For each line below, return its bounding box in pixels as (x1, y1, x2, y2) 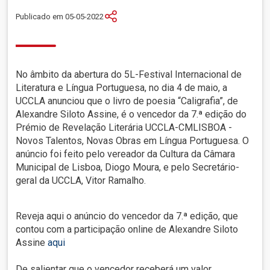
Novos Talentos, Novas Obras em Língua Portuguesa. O (16, 135, 250, 147)
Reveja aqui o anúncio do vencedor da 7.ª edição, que (16, 210, 239, 222)
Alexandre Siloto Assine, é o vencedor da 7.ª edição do (16, 108, 247, 121)
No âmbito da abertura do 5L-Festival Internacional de (16, 69, 242, 81)
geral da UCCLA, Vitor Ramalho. (16, 175, 146, 187)
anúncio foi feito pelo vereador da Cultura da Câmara (16, 148, 236, 160)
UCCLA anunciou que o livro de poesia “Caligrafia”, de (16, 95, 239, 107)
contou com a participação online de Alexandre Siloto (16, 224, 239, 236)
